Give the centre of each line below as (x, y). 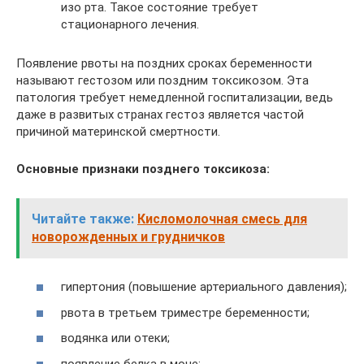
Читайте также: (83, 219)
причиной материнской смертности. (118, 131)
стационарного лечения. (130, 24)
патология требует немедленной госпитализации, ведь (175, 97)
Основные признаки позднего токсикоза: (143, 169)
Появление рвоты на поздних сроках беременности (164, 63)
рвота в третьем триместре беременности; (185, 312)
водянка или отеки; (115, 338)
